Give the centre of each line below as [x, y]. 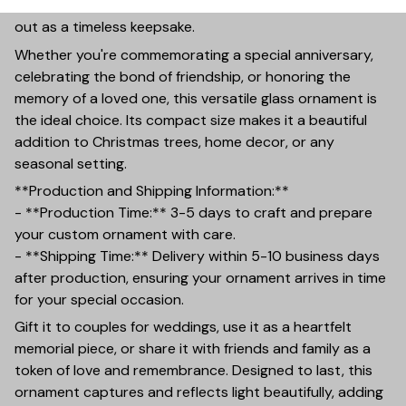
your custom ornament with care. [129, 234]
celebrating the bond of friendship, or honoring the [183, 76]
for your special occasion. [103, 299]
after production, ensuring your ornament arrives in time [200, 277]
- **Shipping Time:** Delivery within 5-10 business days [197, 256]
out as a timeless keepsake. [105, 27]
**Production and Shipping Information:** [155, 190]
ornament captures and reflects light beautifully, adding [199, 392]
